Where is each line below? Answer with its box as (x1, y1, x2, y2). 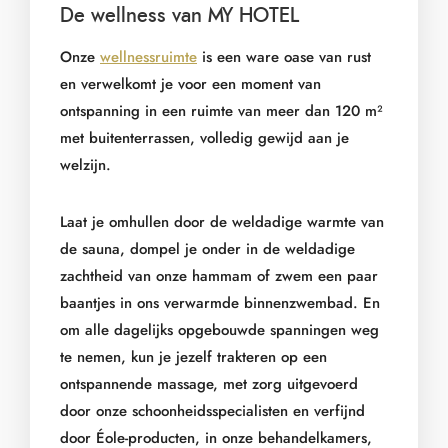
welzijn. (60, 153, 111, 176)
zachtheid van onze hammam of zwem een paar (60, 264, 378, 287)
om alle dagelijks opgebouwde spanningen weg (60, 318, 379, 341)
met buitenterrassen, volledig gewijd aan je (60, 126, 349, 149)
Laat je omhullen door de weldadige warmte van (60, 210, 384, 233)
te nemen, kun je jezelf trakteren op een (60, 345, 327, 368)
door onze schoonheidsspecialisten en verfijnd (60, 399, 365, 422)
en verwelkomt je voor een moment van (60, 72, 321, 95)
